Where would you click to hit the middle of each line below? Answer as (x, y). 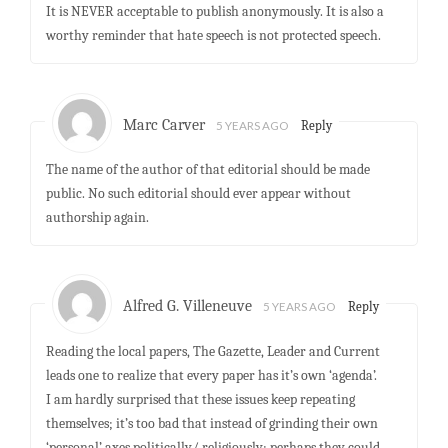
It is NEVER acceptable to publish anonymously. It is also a (214, 12)
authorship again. (97, 218)
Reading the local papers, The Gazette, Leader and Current (212, 351)
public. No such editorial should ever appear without (198, 194)
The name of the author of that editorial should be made (207, 170)
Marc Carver (164, 124)
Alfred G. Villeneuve (188, 306)
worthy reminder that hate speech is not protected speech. (213, 36)
